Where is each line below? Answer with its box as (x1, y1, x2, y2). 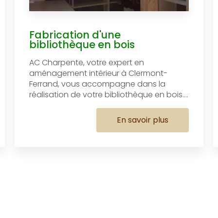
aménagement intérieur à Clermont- (29, 67, 167, 79)
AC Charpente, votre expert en (29, 56, 144, 68)
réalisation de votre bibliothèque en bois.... (29, 89, 188, 100)
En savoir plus (117, 114, 169, 126)
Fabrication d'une (29, 27, 121, 42)
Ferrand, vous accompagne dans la (29, 78, 165, 90)
